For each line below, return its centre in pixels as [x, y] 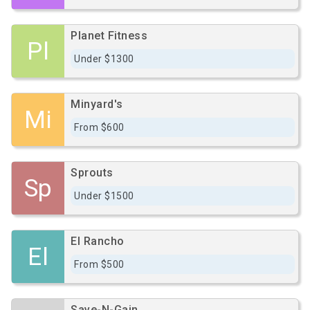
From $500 [99, 264]
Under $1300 [104, 59]
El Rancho [98, 241]
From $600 [99, 127]
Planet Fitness [109, 36]
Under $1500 [104, 196]
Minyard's [97, 104]
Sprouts [92, 173]
